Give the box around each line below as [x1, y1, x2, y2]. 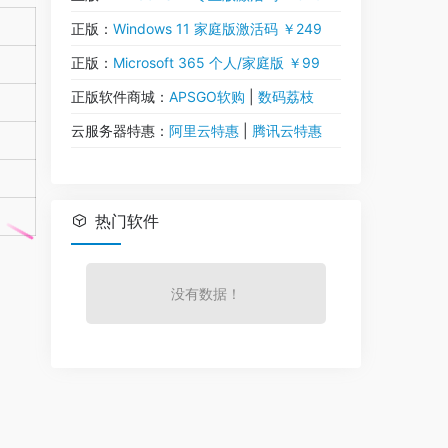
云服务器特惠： [71, 122, 169, 139]
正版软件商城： [71, 88, 169, 105]
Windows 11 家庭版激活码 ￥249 [113, 20, 322, 37]
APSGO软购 [169, 88, 245, 105]
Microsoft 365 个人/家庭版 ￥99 [113, 54, 320, 71]
